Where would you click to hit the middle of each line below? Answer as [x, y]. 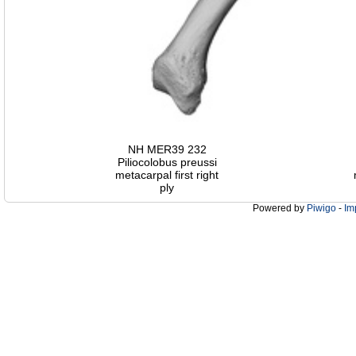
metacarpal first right [167, 175]
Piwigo [321, 209]
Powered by [280, 209]
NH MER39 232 [167, 150]
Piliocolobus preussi [167, 163]
